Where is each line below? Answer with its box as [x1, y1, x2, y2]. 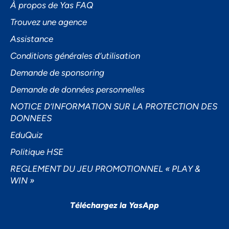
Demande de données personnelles [10, 84, 145, 95]
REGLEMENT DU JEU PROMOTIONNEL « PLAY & [10, 164, 200, 174]
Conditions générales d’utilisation [10, 51, 140, 61]
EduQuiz [10, 130, 42, 141]
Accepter [95, 35, 134, 47]
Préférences [90, 84, 139, 96]
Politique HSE [10, 147, 63, 157]
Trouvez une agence [10, 17, 87, 28]
